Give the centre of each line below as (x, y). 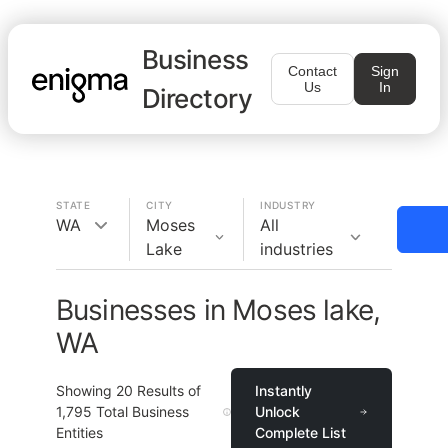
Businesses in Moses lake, (218, 310)
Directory (197, 98)
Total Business (140, 411)
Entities (79, 432)
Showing (86, 390)
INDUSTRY (288, 205)
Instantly (283, 390)
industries (296, 249)
